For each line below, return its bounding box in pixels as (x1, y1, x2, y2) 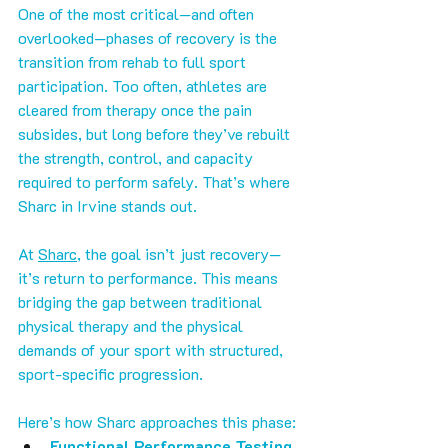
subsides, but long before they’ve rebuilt (18, 123, 294, 145)
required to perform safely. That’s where (18, 171, 294, 193)
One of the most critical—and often (18, 3, 258, 25)
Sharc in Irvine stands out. (18, 195, 197, 217)
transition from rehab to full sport (18, 51, 250, 73)
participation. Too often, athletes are (18, 75, 271, 97)
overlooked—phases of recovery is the (18, 27, 281, 49)
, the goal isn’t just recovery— (77, 243, 281, 265)
